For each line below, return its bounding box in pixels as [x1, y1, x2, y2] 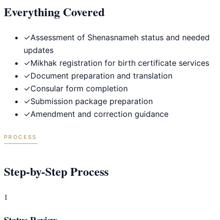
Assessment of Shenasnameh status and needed [30, 32, 210, 42]
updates [24, 45, 54, 55]
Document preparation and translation [30, 70, 172, 81]
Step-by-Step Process [4, 163, 109, 180]
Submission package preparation [30, 96, 153, 106]
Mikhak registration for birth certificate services [30, 57, 209, 68]
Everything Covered [4, 2, 105, 20]
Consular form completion [30, 83, 128, 93]
